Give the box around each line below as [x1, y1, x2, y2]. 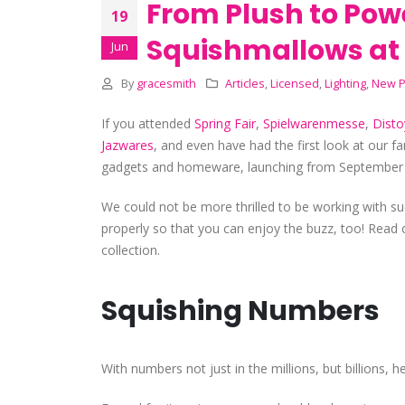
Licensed [270, 75, 320, 91]
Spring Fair [194, 114, 256, 132]
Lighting [325, 75, 367, 91]
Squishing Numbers [101, 291, 380, 330]
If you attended [101, 114, 194, 132]
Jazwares [101, 136, 154, 154]
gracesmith [136, 75, 196, 91]
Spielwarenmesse [263, 114, 365, 132]
